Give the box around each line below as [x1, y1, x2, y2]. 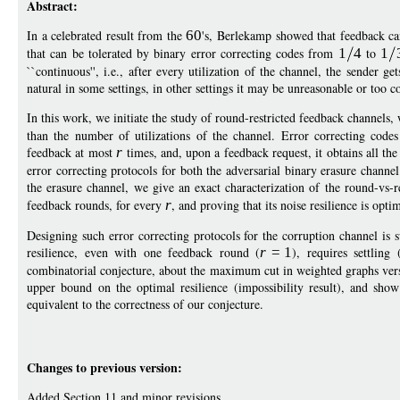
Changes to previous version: [27, 358, 182, 378]
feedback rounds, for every [27, 196, 165, 214]
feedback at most [27, 144, 116, 162]
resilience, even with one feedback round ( [27, 244, 261, 262]
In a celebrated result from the [27, 27, 187, 44]
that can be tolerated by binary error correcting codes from [27, 45, 338, 62]
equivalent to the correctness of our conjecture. [27, 296, 263, 313]
